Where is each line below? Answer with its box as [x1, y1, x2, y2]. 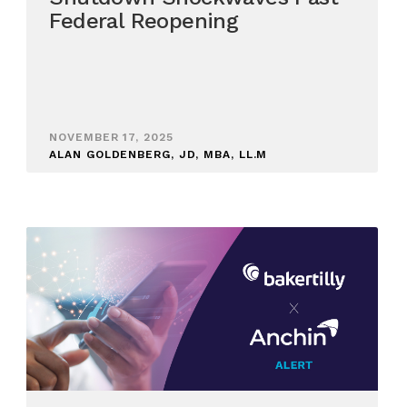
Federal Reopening [49, 8, 239, 35]
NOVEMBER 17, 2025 [49, 131, 174, 144]
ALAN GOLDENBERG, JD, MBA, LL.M [49, 148, 268, 162]
